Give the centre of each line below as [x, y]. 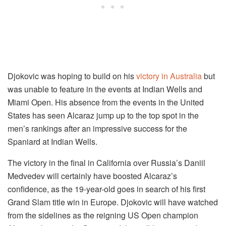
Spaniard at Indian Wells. [52, 142]
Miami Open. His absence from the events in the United [106, 102]
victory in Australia [169, 76]
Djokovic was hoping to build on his [72, 76]
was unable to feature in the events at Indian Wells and [105, 89]
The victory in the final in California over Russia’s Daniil [106, 163]
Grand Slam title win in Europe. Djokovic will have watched [113, 202]
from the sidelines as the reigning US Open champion [103, 215]
